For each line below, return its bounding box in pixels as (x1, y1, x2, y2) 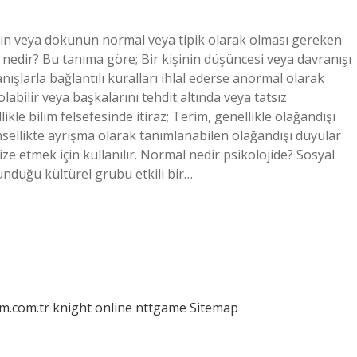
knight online (53, 299, 132, 316)
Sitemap (190, 299, 238, 316)
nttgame (135, 299, 186, 316)
